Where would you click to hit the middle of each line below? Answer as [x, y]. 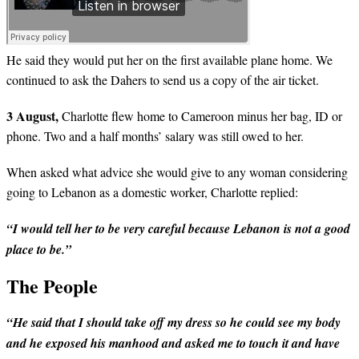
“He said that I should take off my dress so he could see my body [173, 322]
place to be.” [39, 249]
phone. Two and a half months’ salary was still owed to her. [157, 136]
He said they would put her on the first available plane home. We [169, 60]
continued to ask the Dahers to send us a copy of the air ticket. [165, 80]
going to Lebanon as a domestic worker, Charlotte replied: [152, 192]
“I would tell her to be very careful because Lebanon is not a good [178, 228]
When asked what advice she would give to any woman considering [177, 172]
